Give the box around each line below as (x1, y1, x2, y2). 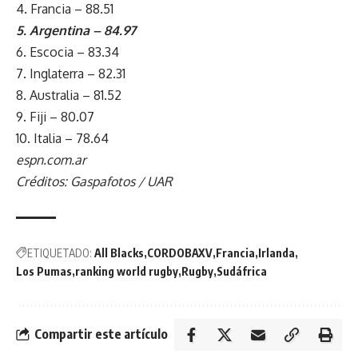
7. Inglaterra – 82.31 (16, 65, 125, 82)
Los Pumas (16, 264, 72, 278)
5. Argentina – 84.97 (16, 22, 136, 38)
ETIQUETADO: (27, 245, 92, 260)
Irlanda (258, 245, 295, 260)
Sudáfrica (217, 264, 267, 278)
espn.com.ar (16, 151, 86, 168)
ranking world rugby (75, 264, 178, 278)
